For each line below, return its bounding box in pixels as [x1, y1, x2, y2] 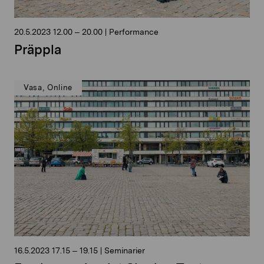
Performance [107, 27, 159, 37]
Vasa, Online [24, 82, 72, 92]
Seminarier [102, 245, 145, 255]
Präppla [14, 41, 61, 57]
